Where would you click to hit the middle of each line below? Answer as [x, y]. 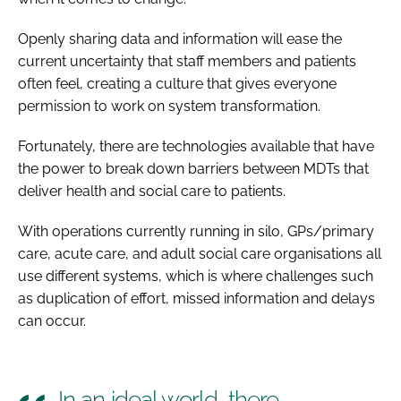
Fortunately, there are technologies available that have [196, 146]
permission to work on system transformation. [169, 106]
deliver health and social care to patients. [152, 191]
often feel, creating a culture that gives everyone [177, 83]
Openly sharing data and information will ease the [180, 38]
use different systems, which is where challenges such [196, 276]
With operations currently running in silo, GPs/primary [196, 231]
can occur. [52, 320]
